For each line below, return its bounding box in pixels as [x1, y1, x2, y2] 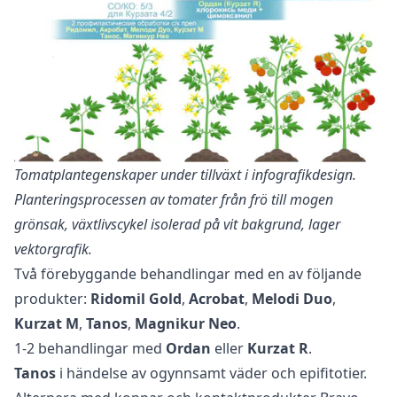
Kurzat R [247, 339, 308, 359]
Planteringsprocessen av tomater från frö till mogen [14, 190, 333, 210]
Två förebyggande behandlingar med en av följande [14, 264, 362, 284]
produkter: [14, 289, 90, 309]
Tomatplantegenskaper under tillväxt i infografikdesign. [14, 165, 356, 185]
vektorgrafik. [14, 239, 92, 260]
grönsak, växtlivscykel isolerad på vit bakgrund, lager [14, 214, 340, 235]
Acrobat [189, 289, 245, 309]
